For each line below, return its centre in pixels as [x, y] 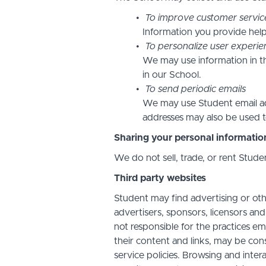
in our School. [172, 75]
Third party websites [160, 178]
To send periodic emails [195, 89]
